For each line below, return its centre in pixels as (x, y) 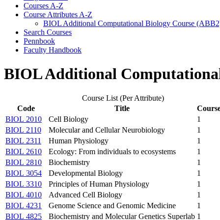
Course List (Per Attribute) (123, 98)
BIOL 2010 (24, 119)
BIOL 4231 (24, 205)
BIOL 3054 (24, 173)
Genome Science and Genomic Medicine (112, 205)
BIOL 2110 (23, 130)
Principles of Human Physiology (99, 184)
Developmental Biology (86, 173)
